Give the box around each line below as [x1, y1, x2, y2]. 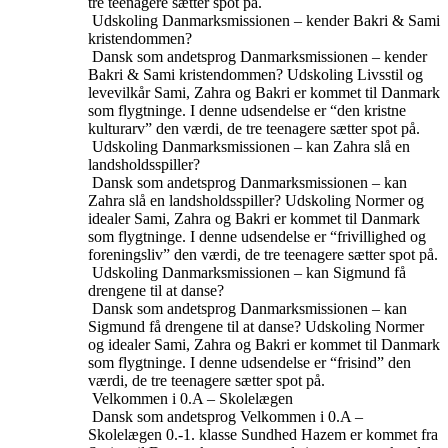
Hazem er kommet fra [301, 426, 438, 443]
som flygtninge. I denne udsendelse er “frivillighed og [88, 228, 426, 245]
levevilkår [88, 84, 150, 101]
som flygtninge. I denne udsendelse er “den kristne [88, 102, 406, 119]
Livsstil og [357, 66, 423, 83]
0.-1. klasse [166, 426, 237, 443]
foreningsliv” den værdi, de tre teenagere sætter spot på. [88, 246, 438, 263]
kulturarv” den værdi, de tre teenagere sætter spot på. [88, 120, 420, 137]
